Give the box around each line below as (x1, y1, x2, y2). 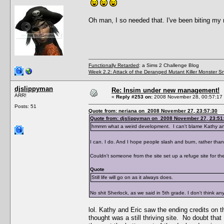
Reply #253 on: (116, 93, 152, 99)
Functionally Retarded (88, 62, 139, 68)
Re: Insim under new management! (111, 86, 219, 94)
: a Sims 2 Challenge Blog (139, 62, 199, 68)
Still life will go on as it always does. (91, 174, 173, 180)
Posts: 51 (14, 103, 36, 109)
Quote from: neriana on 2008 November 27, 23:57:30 (88, 107, 217, 113)
